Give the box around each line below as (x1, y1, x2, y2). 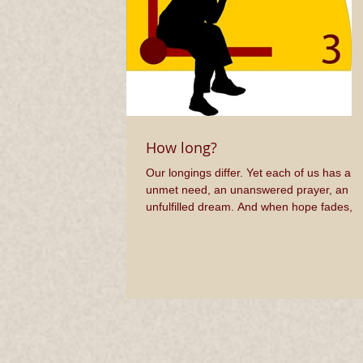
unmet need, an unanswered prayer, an (146, 183, 348, 196)
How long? (146, 138, 217, 157)
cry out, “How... (146, 217, 223, 230)
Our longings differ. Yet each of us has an (146, 166, 357, 179)
